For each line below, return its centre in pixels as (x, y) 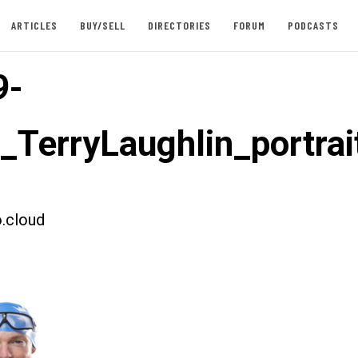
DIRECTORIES (179, 25)
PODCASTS (313, 25)
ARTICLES (34, 25)
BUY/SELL (102, 25)
